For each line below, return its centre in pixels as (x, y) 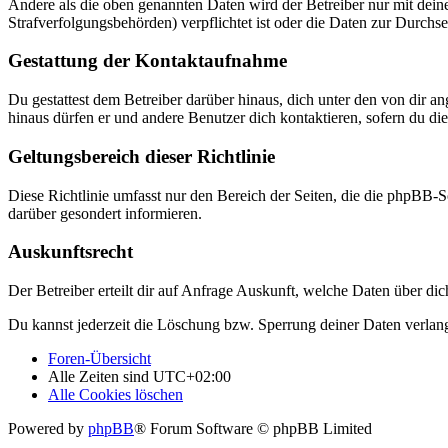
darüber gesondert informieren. (105, 213)
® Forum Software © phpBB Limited (253, 429)
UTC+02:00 (192, 377)
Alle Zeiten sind (100, 377)
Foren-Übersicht (99, 359)
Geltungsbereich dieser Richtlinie (141, 156)
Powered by (48, 429)
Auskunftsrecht (70, 252)
